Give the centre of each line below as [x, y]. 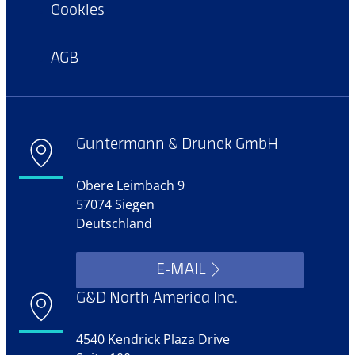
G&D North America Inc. [157, 299]
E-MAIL [181, 270]
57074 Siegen [115, 204]
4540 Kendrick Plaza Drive [153, 339]
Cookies [78, 11]
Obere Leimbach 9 [130, 185]
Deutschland [114, 223]
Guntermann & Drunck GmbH [177, 145]
